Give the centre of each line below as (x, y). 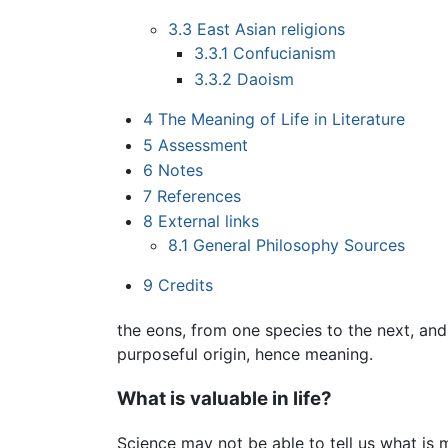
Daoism (265, 78)
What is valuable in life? (224, 398)
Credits (185, 285)
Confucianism (284, 53)
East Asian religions (271, 29)
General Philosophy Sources (299, 245)
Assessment (202, 144)
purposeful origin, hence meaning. (245, 353)
